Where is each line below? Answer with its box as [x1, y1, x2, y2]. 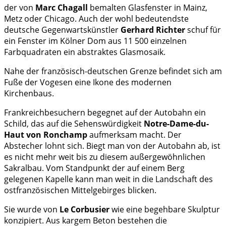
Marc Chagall [35, 2, 88, 14]
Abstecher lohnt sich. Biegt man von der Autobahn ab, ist [4, 140, 220, 152]
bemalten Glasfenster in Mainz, [88, 2, 207, 14]
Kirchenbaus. [4, 88, 54, 99]
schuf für [185, 24, 221, 36]
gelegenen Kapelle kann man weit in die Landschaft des [4, 174, 213, 185]
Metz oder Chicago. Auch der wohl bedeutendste [4, 13, 189, 25]
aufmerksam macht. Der [87, 129, 182, 141]
